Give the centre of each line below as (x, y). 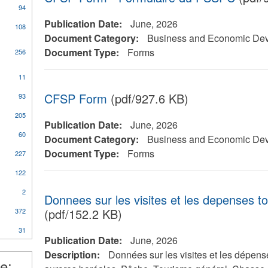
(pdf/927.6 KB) (147, 98)
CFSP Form (75, 98)
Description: (73, 255)
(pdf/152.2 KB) (83, 214)
